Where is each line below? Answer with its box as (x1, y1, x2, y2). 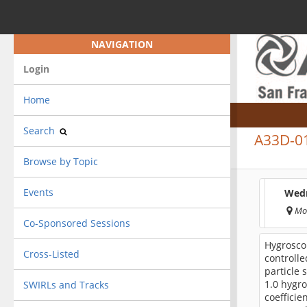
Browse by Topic (23, 154, 98, 168)
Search (23, 123, 58, 137)
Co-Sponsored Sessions (23, 216, 130, 230)
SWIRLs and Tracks (23, 278, 109, 291)
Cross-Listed (23, 247, 79, 260)
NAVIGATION (90, 37, 153, 51)
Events (23, 185, 53, 199)
